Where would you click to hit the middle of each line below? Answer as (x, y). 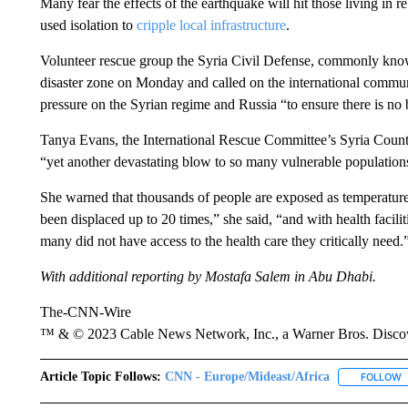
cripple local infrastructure (211, 25)
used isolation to (88, 25)
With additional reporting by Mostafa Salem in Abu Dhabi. (208, 276)
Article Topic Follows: (100, 377)
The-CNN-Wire (85, 312)
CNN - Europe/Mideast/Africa (247, 377)
